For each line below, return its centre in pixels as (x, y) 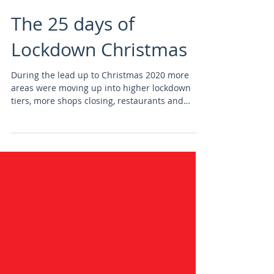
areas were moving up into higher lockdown (101, 143)
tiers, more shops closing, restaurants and (97, 156)
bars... (24, 169)
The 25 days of (73, 79)
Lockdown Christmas (99, 105)
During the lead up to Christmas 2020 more (100, 130)
